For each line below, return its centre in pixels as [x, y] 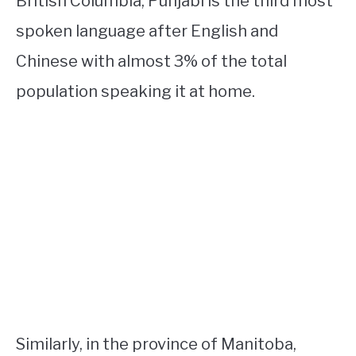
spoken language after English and [147, 31]
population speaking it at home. [135, 91]
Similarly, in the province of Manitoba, [156, 344]
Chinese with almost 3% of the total [151, 61]
